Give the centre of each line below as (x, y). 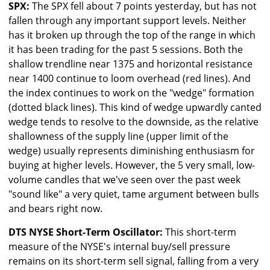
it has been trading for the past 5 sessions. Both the (126, 50)
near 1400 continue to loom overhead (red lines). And (130, 79)
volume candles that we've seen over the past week (124, 180)
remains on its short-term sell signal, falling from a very (133, 261)
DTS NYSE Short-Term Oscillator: (86, 232)
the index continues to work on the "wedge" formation (131, 93)
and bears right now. (55, 209)
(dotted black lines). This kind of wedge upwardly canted (135, 108)
